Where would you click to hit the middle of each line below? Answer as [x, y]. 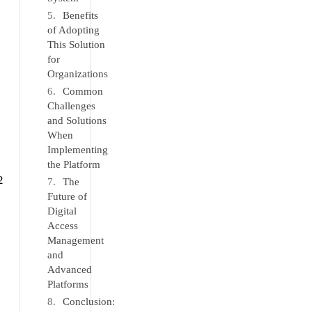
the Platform [74, 164]
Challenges [72, 106]
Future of [68, 196]
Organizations [78, 74]
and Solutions [77, 120]
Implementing [78, 150]
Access [63, 226]
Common [83, 91]
